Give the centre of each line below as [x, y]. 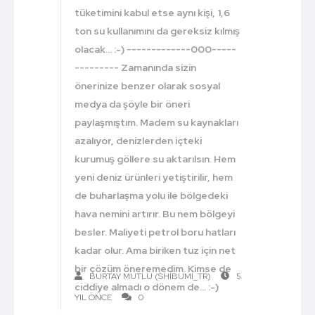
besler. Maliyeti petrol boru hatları [155, 232]
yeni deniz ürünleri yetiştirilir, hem [154, 177]
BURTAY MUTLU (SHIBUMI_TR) [150, 276]
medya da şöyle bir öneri [133, 104]
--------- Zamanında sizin [136, 67]
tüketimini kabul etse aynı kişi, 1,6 [153, 12]
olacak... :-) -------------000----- [156, 49]
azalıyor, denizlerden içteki [139, 140]
